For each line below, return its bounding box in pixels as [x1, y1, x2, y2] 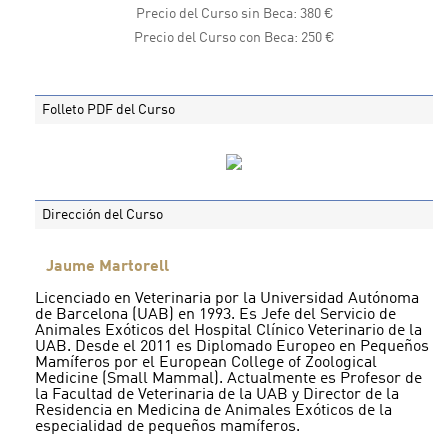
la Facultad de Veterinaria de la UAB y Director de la [35, 387, 399, 404]
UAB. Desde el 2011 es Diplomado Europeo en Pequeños [35, 339, 429, 356]
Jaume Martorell [46, 259, 170, 276]
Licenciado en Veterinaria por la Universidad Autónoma [35, 291, 419, 308]
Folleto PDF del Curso [42, 103, 175, 118]
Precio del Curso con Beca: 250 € [134, 31, 334, 46]
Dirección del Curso [42, 208, 163, 223]
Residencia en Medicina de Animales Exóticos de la [35, 403, 392, 420]
